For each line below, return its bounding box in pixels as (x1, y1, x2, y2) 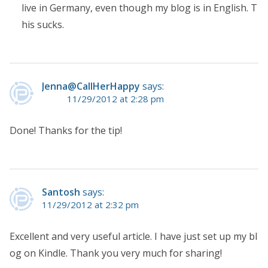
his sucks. (22, 18, 64, 32)
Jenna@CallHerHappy (42, 80, 140, 93)
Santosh (42, 185, 80, 199)
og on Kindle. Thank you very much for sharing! (10, 246, 222, 260)
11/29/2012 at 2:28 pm (67, 93, 164, 105)
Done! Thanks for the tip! (10, 124, 122, 138)
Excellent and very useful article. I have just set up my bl (10, 230, 257, 243)
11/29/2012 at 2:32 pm (42, 199, 139, 211)
